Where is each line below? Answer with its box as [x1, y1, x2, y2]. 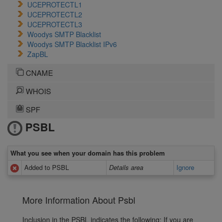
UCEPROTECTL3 [27, 19, 82, 29]
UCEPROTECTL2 [27, 9, 82, 19]
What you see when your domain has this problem [10, 148, 165, 158]
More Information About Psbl [22, 193, 135, 207]
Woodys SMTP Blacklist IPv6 [27, 39, 117, 49]
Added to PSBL [24, 163, 69, 172]
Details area [109, 163, 143, 172]
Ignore [176, 163, 194, 172]
